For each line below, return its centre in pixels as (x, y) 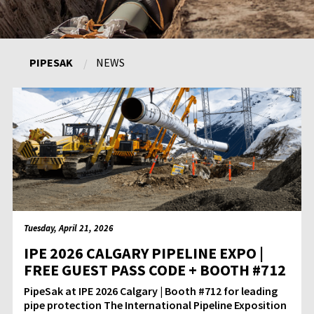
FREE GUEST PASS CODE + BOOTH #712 (155, 270)
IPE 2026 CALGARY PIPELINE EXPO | (144, 253)
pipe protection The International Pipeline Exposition (155, 305)
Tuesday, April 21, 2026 (69, 228)
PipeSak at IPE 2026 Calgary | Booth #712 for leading (151, 291)
